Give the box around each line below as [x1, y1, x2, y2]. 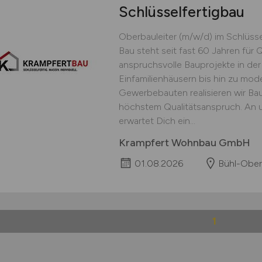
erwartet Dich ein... [118, 115, 195, 126]
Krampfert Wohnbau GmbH [118, 136, 250, 149]
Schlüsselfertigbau [118, 3, 244, 20]
